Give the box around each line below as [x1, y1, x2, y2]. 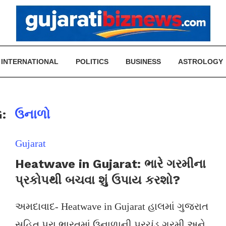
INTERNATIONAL [1, 58, 59, 66]
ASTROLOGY [178, 58, 223, 66]
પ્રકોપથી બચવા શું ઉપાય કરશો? [15, 173, 180, 187]
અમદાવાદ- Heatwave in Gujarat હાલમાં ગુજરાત [15, 201, 208, 212]
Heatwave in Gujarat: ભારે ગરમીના [15, 157, 206, 171]
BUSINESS [126, 58, 161, 66]
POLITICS [76, 58, 108, 66]
